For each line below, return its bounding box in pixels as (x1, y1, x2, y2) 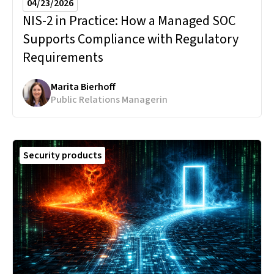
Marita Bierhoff (51, 80, 116, 94)
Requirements (23, 48, 103, 68)
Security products (23, 149, 102, 163)
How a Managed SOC (120, 11, 235, 31)
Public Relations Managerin (51, 92, 168, 106)
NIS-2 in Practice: (23, 11, 120, 31)
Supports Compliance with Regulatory (23, 29, 239, 50)
